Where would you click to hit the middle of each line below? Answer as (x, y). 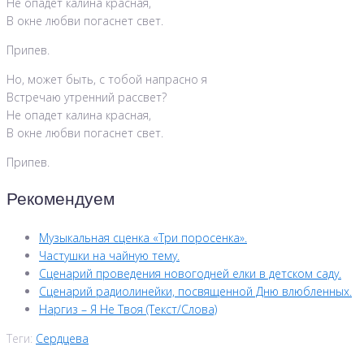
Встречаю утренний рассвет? (87, 97)
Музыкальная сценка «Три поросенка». (143, 238)
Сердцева (62, 339)
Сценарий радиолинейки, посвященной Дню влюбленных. (195, 292)
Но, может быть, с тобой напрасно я (107, 80)
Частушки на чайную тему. (109, 256)
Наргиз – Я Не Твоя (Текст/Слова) (128, 310)
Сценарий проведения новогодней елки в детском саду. (190, 274)
